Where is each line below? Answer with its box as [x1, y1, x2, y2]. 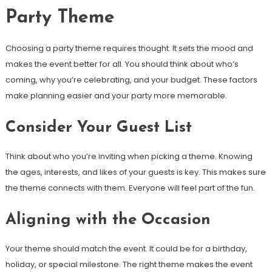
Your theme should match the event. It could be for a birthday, [5, 243, 247, 255]
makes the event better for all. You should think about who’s [5, 58, 239, 70]
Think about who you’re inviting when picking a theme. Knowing [5, 151, 253, 163]
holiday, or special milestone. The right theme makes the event [5, 259, 253, 271]
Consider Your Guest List [5, 120, 192, 137]
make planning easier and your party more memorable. [5, 90, 227, 102]
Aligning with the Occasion [5, 212, 211, 229]
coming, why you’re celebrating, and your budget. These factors [5, 74, 257, 86]
